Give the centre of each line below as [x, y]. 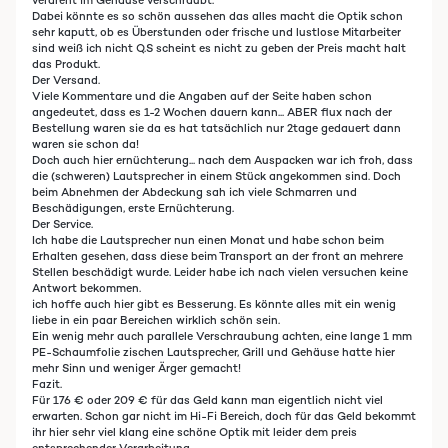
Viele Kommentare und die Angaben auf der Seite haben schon [202, 96]
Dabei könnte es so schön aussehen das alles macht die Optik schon [217, 16]
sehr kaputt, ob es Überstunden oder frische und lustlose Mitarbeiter [216, 32]
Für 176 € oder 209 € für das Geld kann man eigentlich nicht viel [207, 400]
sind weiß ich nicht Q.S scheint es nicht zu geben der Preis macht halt [219, 48]
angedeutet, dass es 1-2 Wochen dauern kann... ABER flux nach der [212, 112]
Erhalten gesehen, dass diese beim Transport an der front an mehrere [217, 256]
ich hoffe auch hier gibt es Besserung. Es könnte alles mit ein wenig [214, 304]
